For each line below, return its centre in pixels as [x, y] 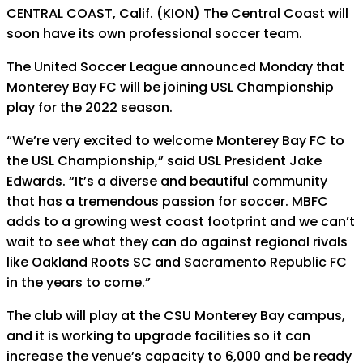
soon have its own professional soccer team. [154, 34]
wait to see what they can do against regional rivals [177, 242]
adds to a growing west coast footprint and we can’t [181, 222]
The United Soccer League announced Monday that [175, 67]
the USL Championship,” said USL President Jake [164, 161]
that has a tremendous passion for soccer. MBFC [167, 201]
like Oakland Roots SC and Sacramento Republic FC [177, 262]
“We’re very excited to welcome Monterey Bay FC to [175, 141]
